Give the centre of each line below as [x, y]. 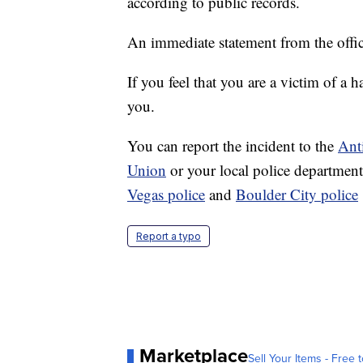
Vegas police [166, 194]
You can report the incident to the [233, 146]
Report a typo [169, 237]
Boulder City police [297, 194]
